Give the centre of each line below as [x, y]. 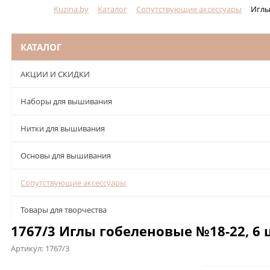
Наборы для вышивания [66, 101]
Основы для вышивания [66, 155]
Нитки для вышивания [63, 128]
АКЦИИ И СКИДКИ [55, 74]
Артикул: [28, 248]
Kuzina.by [71, 9]
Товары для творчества [64, 209]
